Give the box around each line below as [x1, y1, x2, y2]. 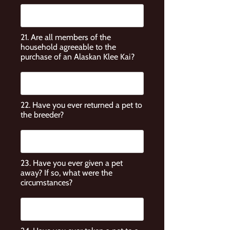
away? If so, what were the [21, 168, 112, 178]
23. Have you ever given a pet [21, 158, 123, 168]
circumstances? [21, 178, 72, 187]
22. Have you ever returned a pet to [21, 100, 142, 110]
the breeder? [21, 110, 64, 120]
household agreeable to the [21, 42, 116, 52]
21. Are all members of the [21, 32, 111, 42]
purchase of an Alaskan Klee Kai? [21, 52, 135, 62]
